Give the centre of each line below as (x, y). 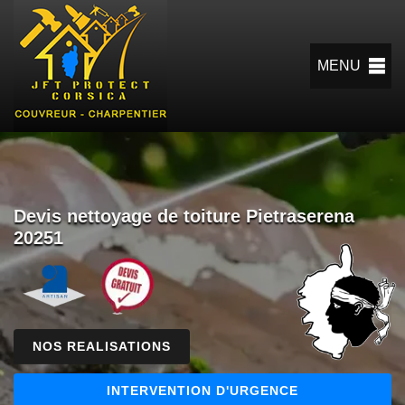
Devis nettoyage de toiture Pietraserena (184, 216)
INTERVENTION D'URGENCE (202, 390)
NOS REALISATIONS (102, 346)
